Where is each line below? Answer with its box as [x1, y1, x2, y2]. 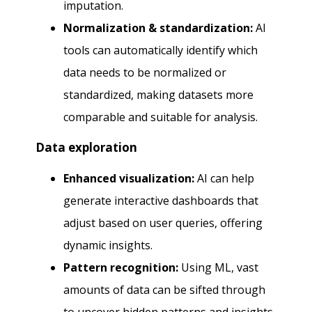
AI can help [194, 171, 255, 187]
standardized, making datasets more [63, 87, 254, 103]
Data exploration [36, 139, 138, 156]
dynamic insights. [63, 237, 153, 253]
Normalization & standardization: [63, 20, 253, 36]
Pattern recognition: [63, 260, 179, 276]
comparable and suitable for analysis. [63, 109, 258, 125]
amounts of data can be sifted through [63, 282, 266, 298]
